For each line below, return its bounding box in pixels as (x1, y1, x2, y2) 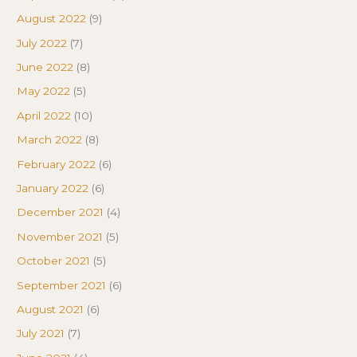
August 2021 (17, 302, 84, 316)
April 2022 (17, 108, 72, 122)
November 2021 (17, 229, 104, 243)
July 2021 (17, 327, 65, 340)
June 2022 (17, 60, 74, 73)
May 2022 (17, 84, 71, 98)
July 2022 (17, 36, 68, 49)
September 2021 (17, 278, 107, 292)
